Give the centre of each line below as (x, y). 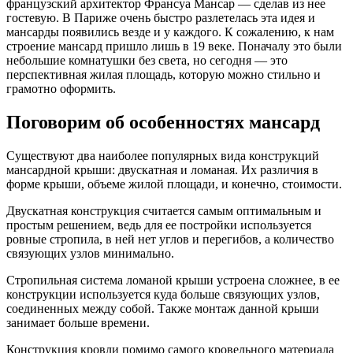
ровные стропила (53, 240)
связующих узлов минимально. (90, 254)
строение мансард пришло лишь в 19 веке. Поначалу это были (174, 46)
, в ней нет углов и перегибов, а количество (217, 240)
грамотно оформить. (61, 89)
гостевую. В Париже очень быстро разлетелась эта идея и (161, 18)
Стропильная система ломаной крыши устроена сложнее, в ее (173, 281)
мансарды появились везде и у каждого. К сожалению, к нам (170, 32)
